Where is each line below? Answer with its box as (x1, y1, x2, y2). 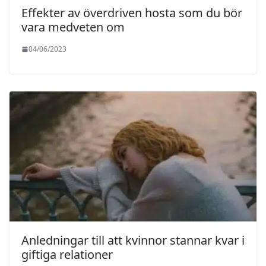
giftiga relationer (21, 246, 113, 262)
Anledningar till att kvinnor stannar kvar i (21, 232, 245, 248)
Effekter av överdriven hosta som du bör (21, 5, 242, 21)
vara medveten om (21, 19, 125, 36)
